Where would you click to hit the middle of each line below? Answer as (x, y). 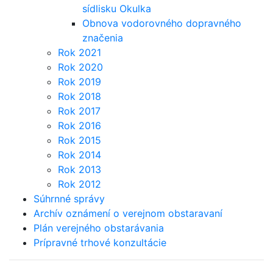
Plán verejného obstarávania (99, 228)
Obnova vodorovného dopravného (162, 23)
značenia (103, 38)
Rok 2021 (80, 52)
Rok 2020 (80, 67)
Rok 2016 (80, 126)
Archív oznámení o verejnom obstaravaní (128, 213)
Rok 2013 (80, 169)
